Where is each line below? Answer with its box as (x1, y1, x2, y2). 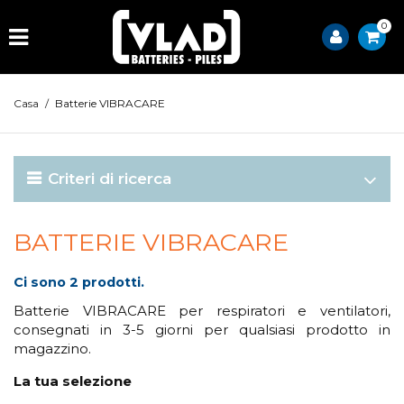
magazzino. (14, 340, 91, 357)
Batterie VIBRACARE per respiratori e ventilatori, (14, 302, 390, 319)
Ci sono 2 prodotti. (14, 274, 144, 290)
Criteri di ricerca (48, 170, 171, 188)
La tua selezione (14, 372, 132, 390)
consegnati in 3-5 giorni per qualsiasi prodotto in (14, 321, 390, 338)
